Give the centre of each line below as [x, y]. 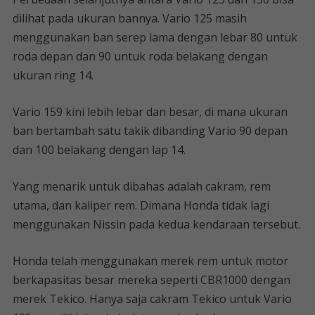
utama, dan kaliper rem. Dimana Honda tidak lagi [141, 205]
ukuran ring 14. [53, 75]
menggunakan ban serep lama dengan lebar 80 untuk [155, 37]
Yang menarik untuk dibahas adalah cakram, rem [141, 186]
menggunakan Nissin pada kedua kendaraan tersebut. [156, 224]
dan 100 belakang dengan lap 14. [99, 150]
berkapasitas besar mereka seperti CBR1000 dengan [151, 280]
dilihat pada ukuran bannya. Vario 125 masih [129, 18]
